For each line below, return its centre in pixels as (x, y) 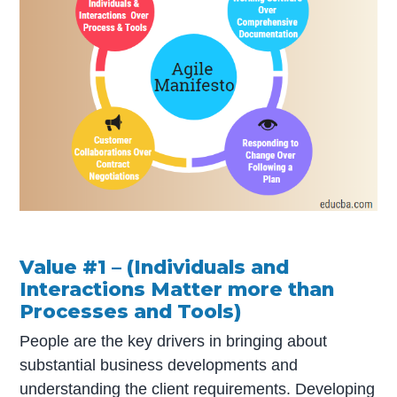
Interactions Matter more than (177, 288)
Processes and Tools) (131, 311)
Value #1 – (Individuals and (155, 266)
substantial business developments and (159, 366)
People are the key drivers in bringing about (174, 342)
